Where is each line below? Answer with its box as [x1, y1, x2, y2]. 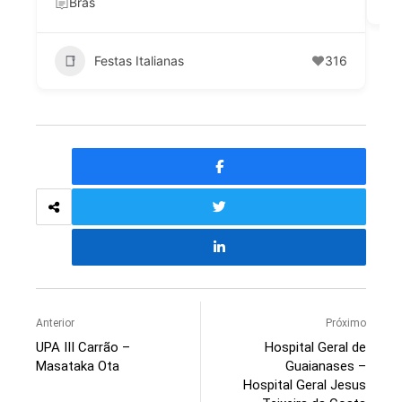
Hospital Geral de [265, 338, 366, 355]
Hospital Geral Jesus [243, 376, 366, 393]
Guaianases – [285, 357, 366, 374]
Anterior [36, 316, 74, 329]
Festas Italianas [94, 53, 184, 69]
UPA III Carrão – [36, 338, 130, 355]
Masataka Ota [36, 357, 119, 374]
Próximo [326, 316, 366, 329]
